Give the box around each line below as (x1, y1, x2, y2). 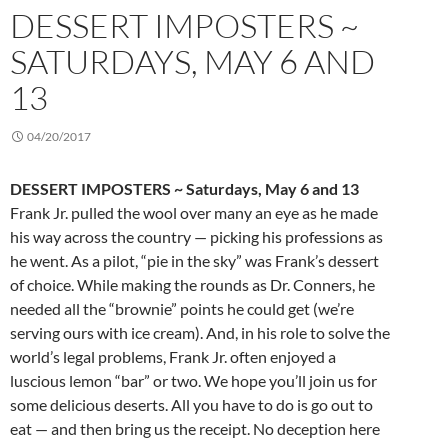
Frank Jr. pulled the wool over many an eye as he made (10, 203, 378, 223)
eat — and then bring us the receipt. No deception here (10, 419, 380, 439)
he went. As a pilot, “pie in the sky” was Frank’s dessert (10, 251, 379, 271)
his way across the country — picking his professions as (10, 227, 383, 247)
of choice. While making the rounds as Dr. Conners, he (10, 275, 375, 295)
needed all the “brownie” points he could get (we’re (10, 299, 354, 319)
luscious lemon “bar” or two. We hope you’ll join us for (10, 371, 377, 391)
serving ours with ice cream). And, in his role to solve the (10, 323, 390, 343)
